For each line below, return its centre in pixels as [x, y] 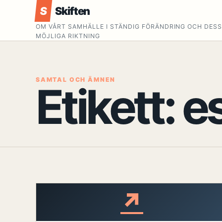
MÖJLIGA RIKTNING [68, 36]
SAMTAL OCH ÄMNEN [76, 80]
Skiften [72, 11]
